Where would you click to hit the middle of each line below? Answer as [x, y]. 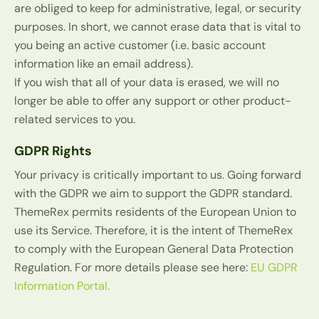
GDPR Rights [53, 151]
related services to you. [75, 120]
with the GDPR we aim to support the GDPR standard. [153, 194]
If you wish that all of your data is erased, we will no [147, 83]
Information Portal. [62, 286]
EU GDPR [274, 268]
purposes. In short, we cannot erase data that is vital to [157, 27]
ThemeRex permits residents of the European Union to [155, 212]
